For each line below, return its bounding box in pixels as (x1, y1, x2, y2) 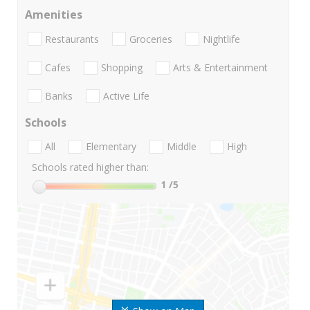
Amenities (25, 7, 82, 23)
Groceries (129, 32, 172, 46)
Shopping (101, 60, 143, 74)
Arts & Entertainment (173, 60, 268, 74)
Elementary (86, 140, 136, 154)
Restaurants (45, 32, 99, 46)
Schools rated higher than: (32, 161, 149, 174)
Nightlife (203, 32, 240, 46)
